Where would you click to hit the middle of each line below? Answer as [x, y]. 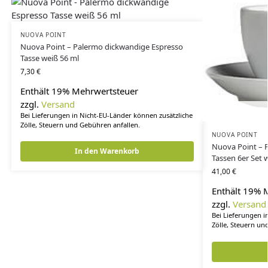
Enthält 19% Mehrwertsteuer [79, 91]
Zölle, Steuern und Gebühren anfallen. [80, 125]
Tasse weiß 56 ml [49, 58]
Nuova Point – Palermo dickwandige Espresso [101, 47]
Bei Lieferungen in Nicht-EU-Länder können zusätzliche [106, 115]
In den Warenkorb [107, 151]
